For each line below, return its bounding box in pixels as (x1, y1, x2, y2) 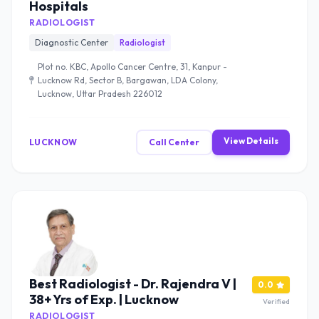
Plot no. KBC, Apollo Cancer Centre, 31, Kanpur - (38, 61, 227, 72)
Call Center (149, 137, 199, 147)
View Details (224, 135, 278, 146)
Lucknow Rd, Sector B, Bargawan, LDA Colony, (38, 75, 218, 85)
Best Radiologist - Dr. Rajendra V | (29, 276, 236, 292)
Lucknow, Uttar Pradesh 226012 (38, 88, 162, 99)
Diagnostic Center (35, 37, 108, 48)
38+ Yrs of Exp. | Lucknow (29, 291, 179, 308)
